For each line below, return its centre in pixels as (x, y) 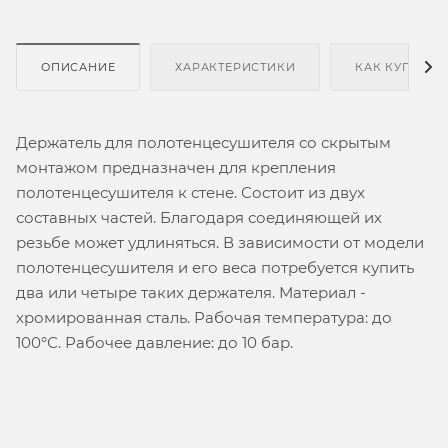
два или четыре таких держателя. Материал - (191, 292)
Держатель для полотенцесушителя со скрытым (203, 142)
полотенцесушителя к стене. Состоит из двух (190, 192)
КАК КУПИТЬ (396, 66)
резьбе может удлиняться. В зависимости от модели (220, 242)
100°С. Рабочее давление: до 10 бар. (154, 342)
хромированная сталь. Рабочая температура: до (204, 317)
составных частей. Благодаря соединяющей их (199, 217)
